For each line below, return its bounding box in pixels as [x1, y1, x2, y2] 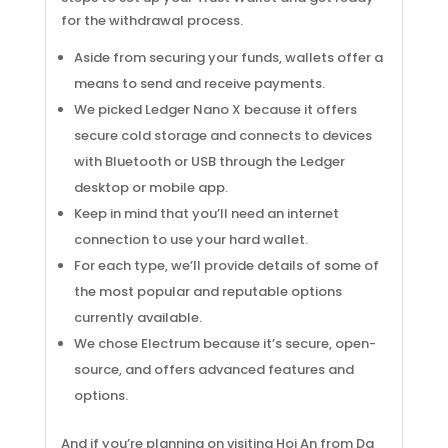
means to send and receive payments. [73, 74, 325, 93]
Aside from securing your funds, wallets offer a [73, 48, 383, 67]
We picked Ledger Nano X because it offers [73, 100, 357, 119]
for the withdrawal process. [60, 11, 243, 30]
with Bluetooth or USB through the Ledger [73, 152, 345, 171]
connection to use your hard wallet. [73, 230, 308, 249]
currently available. [73, 308, 202, 327]
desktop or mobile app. [73, 178, 228, 197]
